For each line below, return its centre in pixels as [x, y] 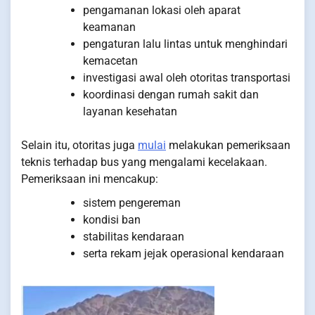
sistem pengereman [132, 203]
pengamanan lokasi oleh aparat [162, 11]
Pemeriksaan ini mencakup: [90, 179]
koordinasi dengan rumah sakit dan [171, 95]
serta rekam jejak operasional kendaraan [184, 254]
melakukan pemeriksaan [228, 146]
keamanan [109, 27]
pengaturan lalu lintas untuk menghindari [185, 44]
